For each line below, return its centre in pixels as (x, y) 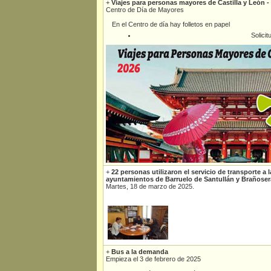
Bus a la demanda (140, 252)
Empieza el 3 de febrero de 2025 (153, 259)
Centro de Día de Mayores (145, 10)
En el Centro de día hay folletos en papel (171, 24)
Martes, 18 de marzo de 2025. (150, 186)
